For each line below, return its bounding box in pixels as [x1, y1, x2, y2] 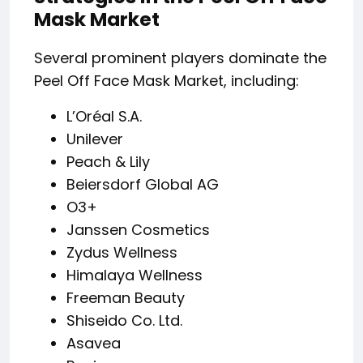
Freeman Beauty [66, 288, 185, 309]
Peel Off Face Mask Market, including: [34, 70, 299, 92]
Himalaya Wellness [66, 265, 203, 286]
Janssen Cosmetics [66, 220, 210, 241]
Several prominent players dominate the [34, 48, 327, 69]
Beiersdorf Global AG [66, 174, 219, 195]
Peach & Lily [66, 152, 150, 173]
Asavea [66, 333, 121, 354]
